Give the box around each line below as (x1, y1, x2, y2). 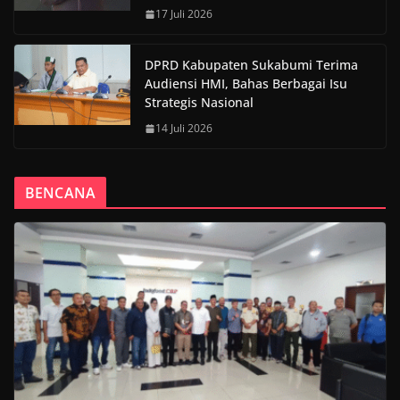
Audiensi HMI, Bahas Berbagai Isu (145, 75, 347, 93)
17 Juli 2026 (155, 6, 212, 22)
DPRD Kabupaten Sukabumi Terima (145, 56, 358, 74)
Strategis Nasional (145, 94, 254, 112)
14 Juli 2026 (155, 121, 212, 137)
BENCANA (25, 183, 96, 204)
